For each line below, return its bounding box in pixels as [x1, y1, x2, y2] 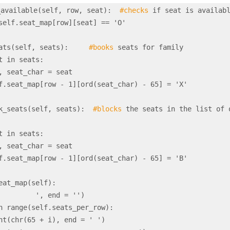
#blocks [93, 105, 122, 113]
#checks [120, 6, 148, 14]
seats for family [113, 43, 183, 51]
